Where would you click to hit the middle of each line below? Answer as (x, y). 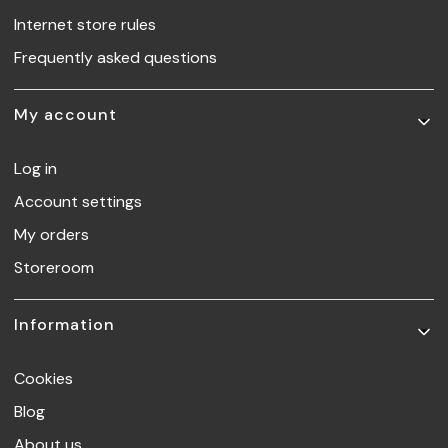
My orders (51, 235)
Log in (35, 169)
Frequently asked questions (115, 58)
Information (64, 325)
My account (65, 115)
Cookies (43, 379)
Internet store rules (85, 25)
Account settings (78, 202)
